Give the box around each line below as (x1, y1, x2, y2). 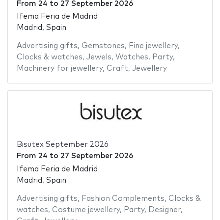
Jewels (86, 54, 111, 61)
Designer (148, 206, 181, 214)
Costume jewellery (52, 206, 120, 214)
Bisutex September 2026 (16, 141, 109, 149)
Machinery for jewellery (16, 65, 103, 73)
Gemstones (81, 42, 125, 50)
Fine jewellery (128, 42, 178, 50)
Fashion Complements (81, 194, 165, 202)
